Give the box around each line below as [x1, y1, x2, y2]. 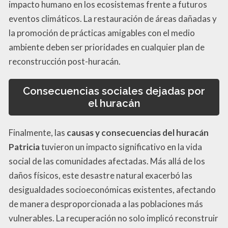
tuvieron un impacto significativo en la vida [40, 141, 202, 153]
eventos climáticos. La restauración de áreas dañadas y [9, 13, 217, 24]
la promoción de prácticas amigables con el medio [9, 27, 195, 38]
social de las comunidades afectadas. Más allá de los [9, 156, 205, 167]
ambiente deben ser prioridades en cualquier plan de [9, 41, 205, 52]
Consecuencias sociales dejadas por [23, 84, 205, 97]
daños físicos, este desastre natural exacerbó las [9, 170, 192, 181]
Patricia [9, 141, 40, 153]
